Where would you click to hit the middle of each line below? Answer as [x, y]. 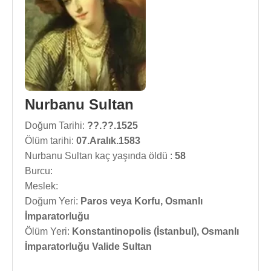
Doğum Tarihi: [56, 126]
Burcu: [39, 171]
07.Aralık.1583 [108, 141]
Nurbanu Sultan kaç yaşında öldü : [100, 156]
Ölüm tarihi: [51, 141]
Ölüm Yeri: [48, 231]
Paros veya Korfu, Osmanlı [142, 201]
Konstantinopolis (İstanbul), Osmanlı [155, 231]
